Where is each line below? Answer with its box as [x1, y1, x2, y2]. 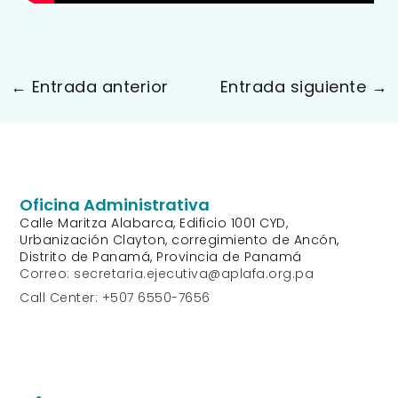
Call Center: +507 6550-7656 [20, 289, 211, 307]
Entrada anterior [27, 75, 169, 98]
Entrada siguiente [219, 75, 371, 98]
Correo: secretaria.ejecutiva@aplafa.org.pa [20, 265, 314, 283]
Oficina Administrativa [20, 194, 211, 217]
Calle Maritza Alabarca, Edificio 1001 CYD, [20, 214, 289, 233]
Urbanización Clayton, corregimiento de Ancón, [20, 231, 339, 250]
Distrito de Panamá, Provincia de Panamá [20, 248, 302, 267]
